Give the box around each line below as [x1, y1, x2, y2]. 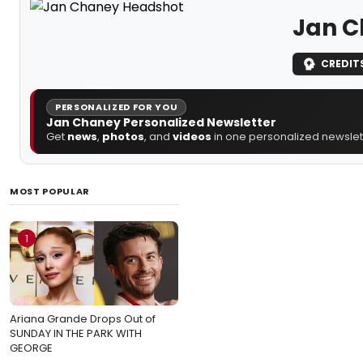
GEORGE [10, 340, 53, 356]
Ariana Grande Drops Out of [10, 310, 156, 327]
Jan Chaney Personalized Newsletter [46, 113, 276, 130]
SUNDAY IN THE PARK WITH [10, 325, 142, 341]
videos [173, 128, 211, 144]
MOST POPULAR [10, 184, 90, 198]
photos [102, 128, 144, 144]
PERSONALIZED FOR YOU [55, 100, 178, 113]
